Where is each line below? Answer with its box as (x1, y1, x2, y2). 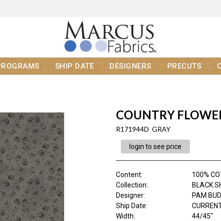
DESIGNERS (110, 62, 151, 71)
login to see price (129, 143, 182, 151)
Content (115, 171, 141, 179)
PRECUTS (167, 62, 201, 71)
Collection (115, 181, 147, 189)
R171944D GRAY (115, 125, 171, 134)
